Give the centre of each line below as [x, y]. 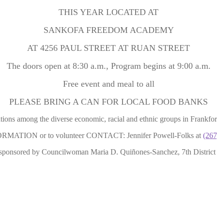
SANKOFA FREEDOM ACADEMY [108, 30]
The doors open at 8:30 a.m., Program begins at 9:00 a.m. [108, 66]
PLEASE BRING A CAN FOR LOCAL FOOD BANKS [108, 101]
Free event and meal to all [108, 84]
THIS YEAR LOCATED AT [108, 12]
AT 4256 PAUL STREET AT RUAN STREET [108, 48]
